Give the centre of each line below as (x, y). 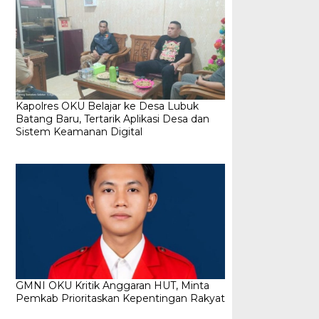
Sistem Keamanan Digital (79, 132)
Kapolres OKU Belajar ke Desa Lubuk (107, 106)
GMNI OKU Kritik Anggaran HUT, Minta (112, 286)
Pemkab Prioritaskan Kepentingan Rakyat (120, 299)
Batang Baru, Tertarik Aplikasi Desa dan (112, 119)
